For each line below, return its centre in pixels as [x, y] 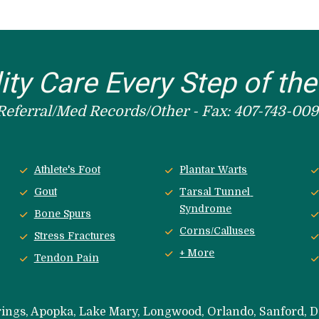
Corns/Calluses [218, 231]
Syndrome [206, 209]
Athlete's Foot [67, 170]
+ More [197, 253]
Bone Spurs [62, 214]
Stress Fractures [74, 236]
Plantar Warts [214, 170]
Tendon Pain [66, 258]
